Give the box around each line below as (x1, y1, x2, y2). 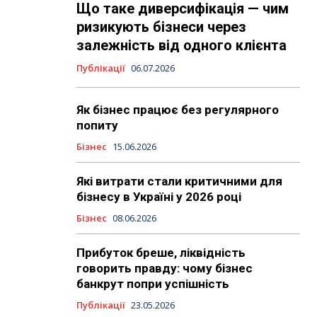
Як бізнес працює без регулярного (76, 103, 279, 117)
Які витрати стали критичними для (76, 174, 282, 189)
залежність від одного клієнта (76, 37, 287, 54)
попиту (76, 118, 118, 133)
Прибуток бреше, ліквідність (76, 246, 246, 260)
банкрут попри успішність (76, 277, 229, 292)
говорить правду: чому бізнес (76, 261, 253, 276)
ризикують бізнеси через (76, 18, 246, 36)
